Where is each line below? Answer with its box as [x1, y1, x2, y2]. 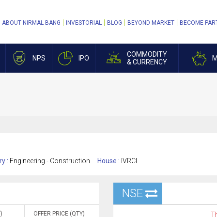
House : [97, 157, 121, 165]
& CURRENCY [127, 58, 167, 66]
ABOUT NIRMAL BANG [2, 19, 61, 26]
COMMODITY [127, 50, 167, 58]
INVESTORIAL [66, 19, 102, 26]
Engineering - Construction [10, 157, 90, 165]
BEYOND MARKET [127, 19, 174, 26]
